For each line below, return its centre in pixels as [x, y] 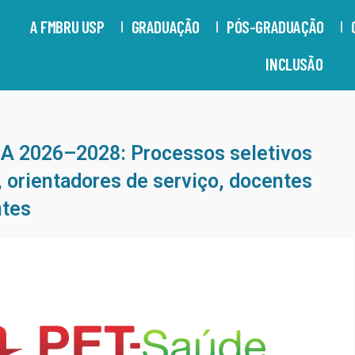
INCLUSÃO [294, 64]
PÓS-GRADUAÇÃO [275, 27]
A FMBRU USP [67, 27]
